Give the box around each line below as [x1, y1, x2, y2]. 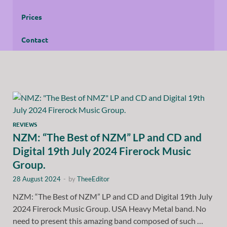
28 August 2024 [13, 174, 61, 183]
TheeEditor [77, 174, 109, 183]
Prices [21, 12, 42, 21]
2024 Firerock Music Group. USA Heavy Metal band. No [13, 203, 206, 213]
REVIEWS [13, 120, 37, 128]
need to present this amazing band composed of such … [13, 215, 203, 225]
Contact [21, 34, 48, 44]
